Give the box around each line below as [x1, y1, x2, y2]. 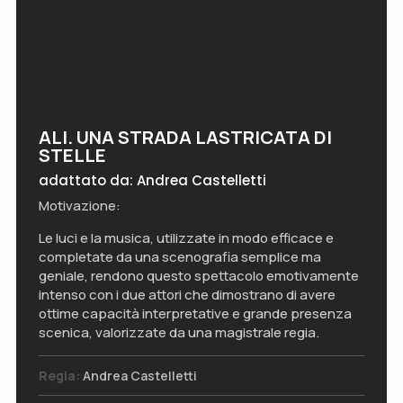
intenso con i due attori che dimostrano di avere [38, 285, 336, 304]
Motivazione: [38, 196, 121, 215]
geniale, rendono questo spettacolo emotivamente [38, 266, 359, 285]
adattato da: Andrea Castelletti [38, 171, 266, 190]
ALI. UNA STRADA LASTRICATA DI [38, 125, 332, 149]
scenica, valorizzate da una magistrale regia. [38, 323, 319, 342]
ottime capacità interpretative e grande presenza [38, 304, 352, 323]
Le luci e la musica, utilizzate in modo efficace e [38, 228, 334, 247]
